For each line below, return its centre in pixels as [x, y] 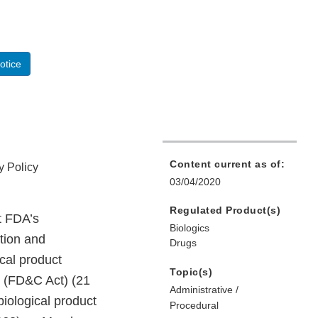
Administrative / [204, 290]
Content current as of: [227, 164]
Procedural [194, 306]
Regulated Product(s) [225, 210]
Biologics [190, 228]
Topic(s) [191, 272]
